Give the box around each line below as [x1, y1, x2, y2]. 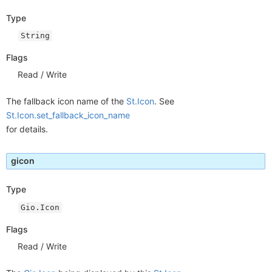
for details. [6, 124, 48, 135]
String [21, 31, 50, 40]
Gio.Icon [21, 202, 60, 212]
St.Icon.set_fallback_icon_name [6, 110, 130, 121]
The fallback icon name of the [6, 96, 126, 107]
